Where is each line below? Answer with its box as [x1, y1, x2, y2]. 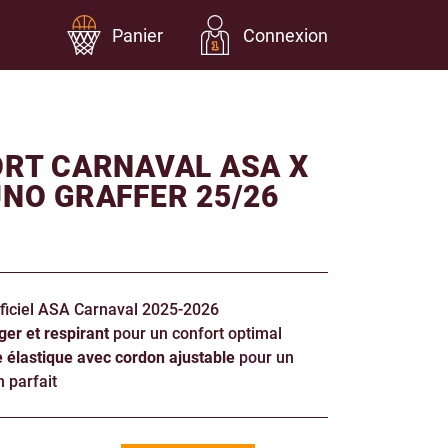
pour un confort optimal [108, 322, 282, 343]
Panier [112, 22, 163, 47]
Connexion [243, 22, 328, 47]
